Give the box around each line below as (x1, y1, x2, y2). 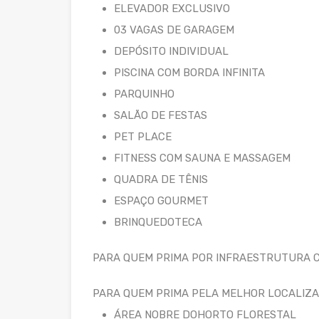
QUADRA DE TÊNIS (114, 172, 208, 186)
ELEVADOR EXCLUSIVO (114, 1, 230, 15)
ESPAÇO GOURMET (114, 194, 209, 207)
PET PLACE (114, 130, 172, 143)
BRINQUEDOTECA (114, 215, 202, 229)
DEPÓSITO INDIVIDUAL (114, 44, 229, 58)
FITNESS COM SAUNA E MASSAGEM (114, 151, 291, 164)
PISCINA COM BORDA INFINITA (114, 66, 265, 79)
